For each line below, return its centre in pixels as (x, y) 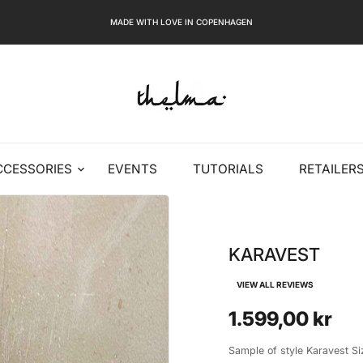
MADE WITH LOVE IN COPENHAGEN (181, 22)
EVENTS (132, 169)
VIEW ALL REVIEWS (275, 284)
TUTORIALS (228, 169)
